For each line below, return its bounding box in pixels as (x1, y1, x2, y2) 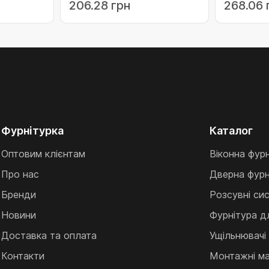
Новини (1, 209, 37, 221)
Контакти (1, 250, 45, 262)
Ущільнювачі (209, 229, 266, 241)
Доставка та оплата (1, 229, 97, 241)
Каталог (209, 124, 253, 137)
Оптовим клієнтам (1, 148, 86, 160)
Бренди (1, 189, 37, 201)
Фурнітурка (1, 124, 64, 137)
